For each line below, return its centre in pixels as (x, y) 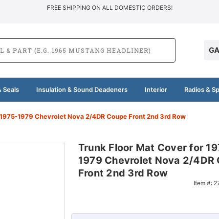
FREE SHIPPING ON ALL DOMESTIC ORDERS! (109, 8)
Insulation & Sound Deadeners (82, 89)
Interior (156, 89)
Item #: (203, 183)
